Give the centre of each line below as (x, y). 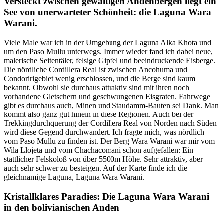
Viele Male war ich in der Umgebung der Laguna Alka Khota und (108, 43)
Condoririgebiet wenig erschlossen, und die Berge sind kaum (100, 79)
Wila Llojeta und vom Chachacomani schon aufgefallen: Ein (99, 150)
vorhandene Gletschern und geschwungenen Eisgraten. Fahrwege (107, 97)
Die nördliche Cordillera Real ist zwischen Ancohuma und (96, 70)
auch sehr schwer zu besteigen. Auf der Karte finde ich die (96, 168)
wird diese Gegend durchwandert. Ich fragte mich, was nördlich (104, 132)
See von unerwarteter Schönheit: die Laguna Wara (108, 12)
